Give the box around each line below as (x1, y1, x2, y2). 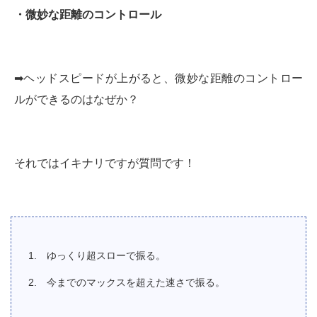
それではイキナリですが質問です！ (14, 156, 195, 169)
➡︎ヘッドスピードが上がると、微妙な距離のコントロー (14, 71, 303, 84)
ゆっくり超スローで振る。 (47, 249, 166, 261)
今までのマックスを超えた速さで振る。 (47, 276, 225, 288)
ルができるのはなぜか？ (14, 93, 139, 105)
